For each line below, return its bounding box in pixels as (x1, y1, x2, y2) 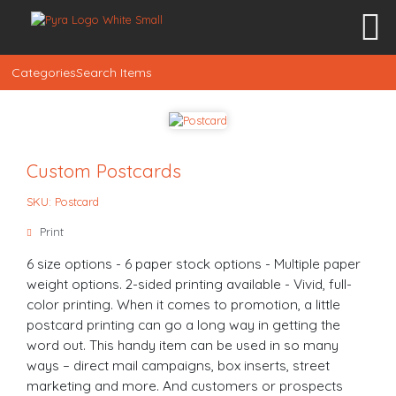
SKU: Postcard (27, 194, 100, 209)
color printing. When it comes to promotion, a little (27, 295, 341, 313)
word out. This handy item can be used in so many (27, 336, 339, 354)
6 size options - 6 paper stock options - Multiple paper (27, 255, 362, 272)
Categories (11, 65, 76, 80)
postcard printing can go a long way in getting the (27, 316, 341, 333)
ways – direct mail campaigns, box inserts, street (27, 356, 331, 374)
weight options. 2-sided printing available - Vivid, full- (27, 275, 353, 293)
